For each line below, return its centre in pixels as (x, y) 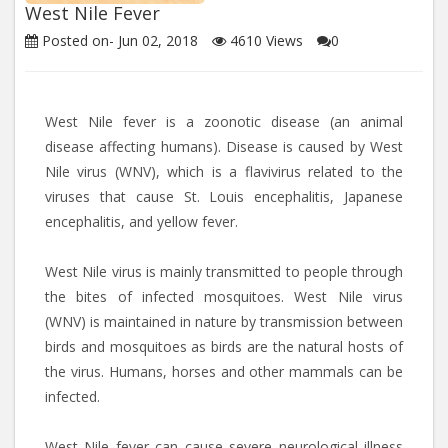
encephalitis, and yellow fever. (141, 221)
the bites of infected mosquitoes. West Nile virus (224, 296)
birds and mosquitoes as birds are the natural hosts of (224, 346)
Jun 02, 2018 (158, 40)
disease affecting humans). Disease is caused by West (224, 146)
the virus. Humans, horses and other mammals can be (224, 371)
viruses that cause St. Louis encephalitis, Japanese (224, 196)
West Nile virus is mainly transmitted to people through (224, 271)
